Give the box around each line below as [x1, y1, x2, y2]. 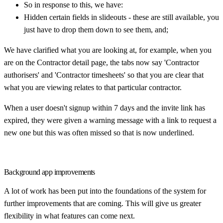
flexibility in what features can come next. [4, 211, 135, 220]
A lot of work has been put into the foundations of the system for [4, 186, 206, 195]
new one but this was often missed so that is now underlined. [4, 128, 194, 137]
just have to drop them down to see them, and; [24, 25, 168, 34]
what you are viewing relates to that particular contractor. [4, 83, 182, 92]
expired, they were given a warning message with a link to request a [4, 115, 217, 124]
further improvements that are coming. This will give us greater [4, 199, 201, 208]
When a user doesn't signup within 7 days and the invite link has [4, 103, 205, 112]
